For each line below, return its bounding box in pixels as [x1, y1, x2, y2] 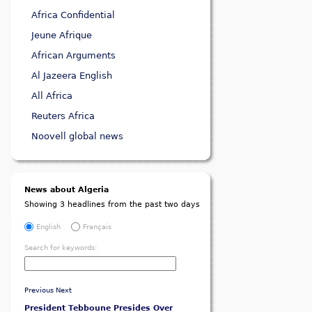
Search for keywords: [24, 243, 97, 252]
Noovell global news [31, 131, 124, 142]
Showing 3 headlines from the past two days [24, 200, 201, 210]
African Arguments [31, 50, 116, 61]
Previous [24, 286, 54, 295]
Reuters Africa [31, 111, 95, 122]
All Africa [31, 91, 73, 102]
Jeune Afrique [31, 30, 93, 41]
